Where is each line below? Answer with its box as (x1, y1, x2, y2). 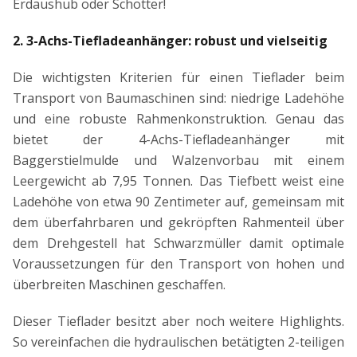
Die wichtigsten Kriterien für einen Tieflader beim (13, 69, 344, 87)
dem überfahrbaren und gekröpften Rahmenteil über (13, 214, 344, 232)
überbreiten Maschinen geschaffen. (13, 276, 226, 294)
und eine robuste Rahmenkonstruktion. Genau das (13, 110, 344, 128)
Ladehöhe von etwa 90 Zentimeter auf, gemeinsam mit (13, 193, 344, 211)
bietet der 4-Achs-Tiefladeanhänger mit (13, 131, 344, 149)
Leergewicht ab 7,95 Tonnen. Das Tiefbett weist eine (13, 172, 344, 190)
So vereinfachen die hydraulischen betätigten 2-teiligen (13, 333, 344, 351)
